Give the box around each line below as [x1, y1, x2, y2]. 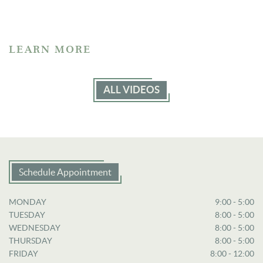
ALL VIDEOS [103, 84, 160, 95]
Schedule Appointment [19, 166, 112, 177]
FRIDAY [9, 248, 38, 258]
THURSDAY [9, 235, 52, 245]
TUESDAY [9, 210, 45, 220]
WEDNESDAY [9, 222, 60, 232]
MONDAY [9, 197, 46, 207]
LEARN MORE [9, 42, 92, 56]
